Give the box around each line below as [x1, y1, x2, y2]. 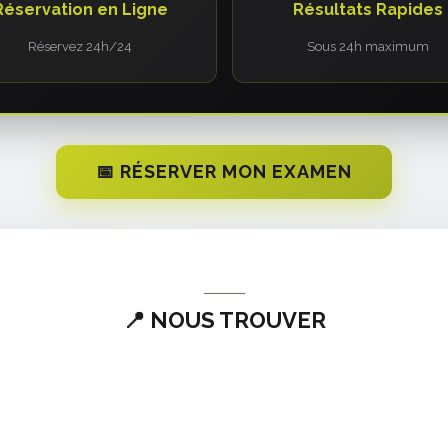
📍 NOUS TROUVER [122, 306, 326, 333]
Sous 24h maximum [306, 38, 429, 54]
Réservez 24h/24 [28, 38, 133, 54]
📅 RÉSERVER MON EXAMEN [96, 161, 352, 183]
